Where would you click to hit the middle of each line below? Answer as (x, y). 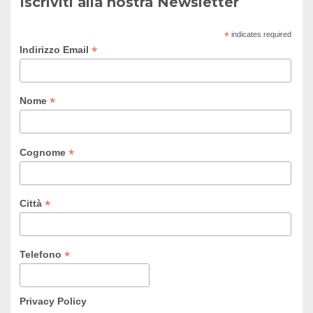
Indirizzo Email (55, 50)
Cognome (44, 152)
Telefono (42, 254)
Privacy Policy (53, 301)
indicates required (260, 35)
